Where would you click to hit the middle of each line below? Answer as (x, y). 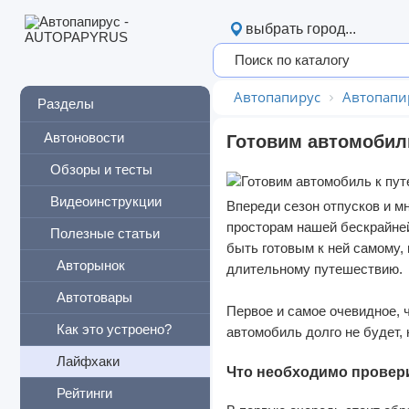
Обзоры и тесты (101, 169)
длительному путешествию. (315, 269)
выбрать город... (301, 29)
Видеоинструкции (106, 201)
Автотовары (94, 297)
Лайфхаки (88, 361)
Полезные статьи (105, 233)
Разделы (66, 104)
